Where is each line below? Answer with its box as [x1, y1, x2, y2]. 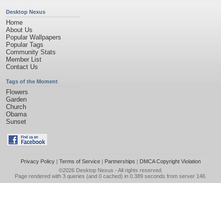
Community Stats [6, 48, 56, 56]
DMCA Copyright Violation [139, 158, 201, 164]
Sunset [6, 118, 26, 125]
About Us [6, 26, 33, 34]
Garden [6, 96, 27, 103]
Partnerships [104, 158, 135, 164]
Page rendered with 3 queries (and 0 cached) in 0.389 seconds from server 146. [14, 173, 207, 179]
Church [6, 103, 26, 110]
